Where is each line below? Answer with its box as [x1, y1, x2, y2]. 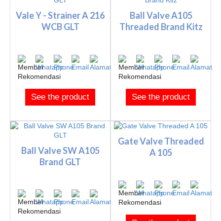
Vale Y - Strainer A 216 [16, 9, 105, 21]
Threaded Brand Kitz [119, 21, 203, 32]
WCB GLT [41, 21, 79, 32]
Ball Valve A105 [129, 9, 192, 21]
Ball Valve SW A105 [21, 145, 100, 156]
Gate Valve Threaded [117, 136, 204, 147]
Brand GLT [39, 156, 81, 167]
